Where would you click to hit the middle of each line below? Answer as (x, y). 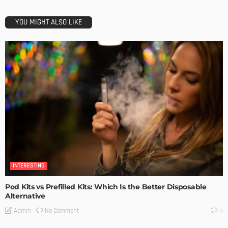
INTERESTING (29, 165)
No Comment (62, 211)
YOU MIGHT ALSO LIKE (49, 22)
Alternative (25, 196)
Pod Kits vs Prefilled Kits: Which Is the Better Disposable (106, 187)
